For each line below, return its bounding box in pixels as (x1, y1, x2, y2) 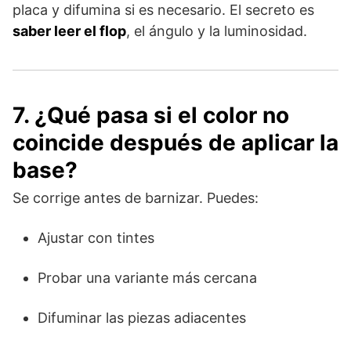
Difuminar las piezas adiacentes (38, 309, 246, 326)
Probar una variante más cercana (38, 269, 257, 286)
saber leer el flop (13, 22, 126, 39)
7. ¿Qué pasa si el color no (13, 101, 289, 128)
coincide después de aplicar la (13, 128, 338, 156)
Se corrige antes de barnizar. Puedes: (13, 189, 259, 206)
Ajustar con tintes (38, 229, 154, 246)
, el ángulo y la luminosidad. (126, 22, 307, 39)
